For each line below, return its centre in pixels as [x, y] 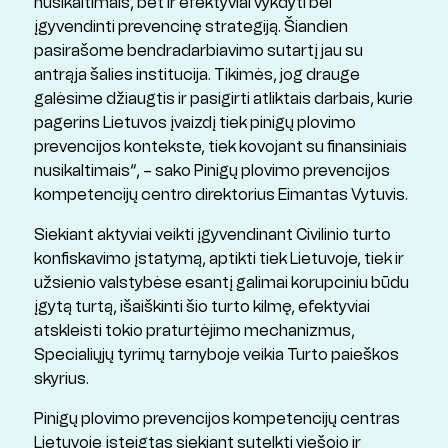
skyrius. [61, 379]
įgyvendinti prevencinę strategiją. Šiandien [190, 27]
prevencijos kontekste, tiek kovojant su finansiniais [220, 147]
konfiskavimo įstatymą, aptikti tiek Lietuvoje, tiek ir [218, 259]
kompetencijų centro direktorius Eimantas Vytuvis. [220, 195]
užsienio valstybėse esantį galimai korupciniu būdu [221, 283]
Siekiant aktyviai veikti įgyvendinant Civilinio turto [212, 235]
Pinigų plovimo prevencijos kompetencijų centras [216, 419]
